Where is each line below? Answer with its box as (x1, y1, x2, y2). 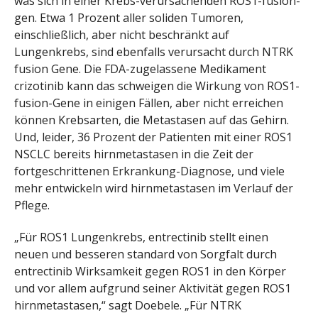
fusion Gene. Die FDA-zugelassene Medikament (14, 61, 266, 77)
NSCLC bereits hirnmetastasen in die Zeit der (14, 146, 253, 163)
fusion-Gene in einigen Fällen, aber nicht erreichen (14, 95, 283, 111)
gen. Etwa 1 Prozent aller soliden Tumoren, (14, 10, 243, 26)
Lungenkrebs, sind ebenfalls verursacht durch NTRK (14, 44, 293, 60)
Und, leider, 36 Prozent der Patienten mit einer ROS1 (14, 129, 292, 146)
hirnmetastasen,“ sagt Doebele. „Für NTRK (14, 297, 241, 314)
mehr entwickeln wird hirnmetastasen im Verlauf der (14, 180, 293, 197)
